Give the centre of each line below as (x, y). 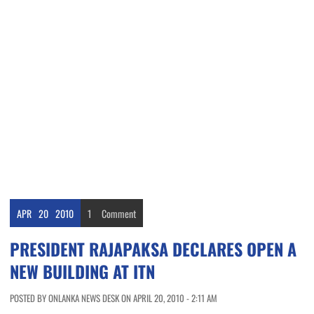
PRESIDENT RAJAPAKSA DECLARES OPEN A (153, 249)
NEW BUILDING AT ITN (82, 272)
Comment (119, 214)
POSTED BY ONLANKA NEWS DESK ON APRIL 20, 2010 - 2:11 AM (114, 298)
